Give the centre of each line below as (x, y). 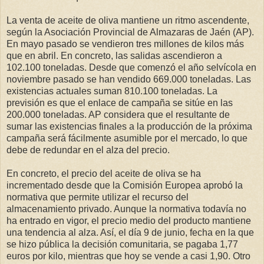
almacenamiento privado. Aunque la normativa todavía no (126, 209)
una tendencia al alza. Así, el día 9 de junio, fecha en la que (130, 232)
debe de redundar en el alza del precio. (88, 150)
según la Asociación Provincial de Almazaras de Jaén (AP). (130, 32)
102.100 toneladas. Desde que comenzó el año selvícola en (131, 67)
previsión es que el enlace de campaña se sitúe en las (120, 103)
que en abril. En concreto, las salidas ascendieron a (114, 55)
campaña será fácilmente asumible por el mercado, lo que (127, 138)
